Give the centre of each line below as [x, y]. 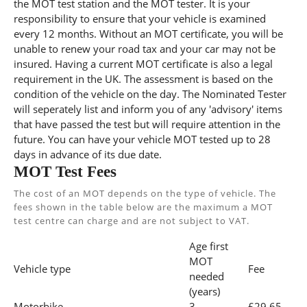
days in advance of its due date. [88, 154]
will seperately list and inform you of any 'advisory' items [148, 109]
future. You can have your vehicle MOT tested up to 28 [142, 139]
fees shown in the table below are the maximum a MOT [143, 207]
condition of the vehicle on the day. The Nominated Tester [150, 94]
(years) [205, 291]
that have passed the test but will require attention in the [147, 124]
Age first [209, 246]
